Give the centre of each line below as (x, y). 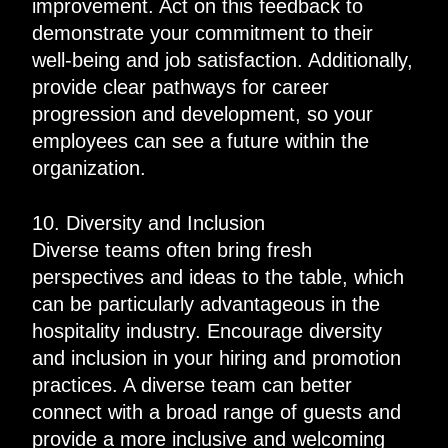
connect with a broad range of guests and (216, 411)
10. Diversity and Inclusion (148, 222)
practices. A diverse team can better (191, 384)
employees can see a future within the (200, 140)
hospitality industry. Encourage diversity (206, 330)
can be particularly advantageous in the (205, 303)
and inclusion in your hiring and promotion (216, 357)
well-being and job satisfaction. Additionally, (222, 59)
